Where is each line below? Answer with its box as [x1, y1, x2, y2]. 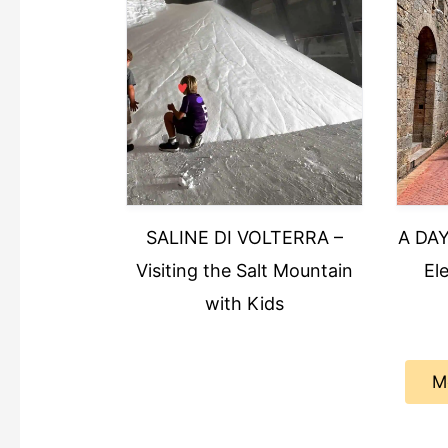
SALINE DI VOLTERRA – [145, 226, 343, 248]
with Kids [204, 292, 284, 314]
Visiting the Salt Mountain [135, 259, 353, 281]
